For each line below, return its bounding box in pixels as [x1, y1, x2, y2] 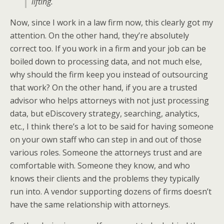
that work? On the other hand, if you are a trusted [10, 82, 197, 93]
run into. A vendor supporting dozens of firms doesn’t [10, 186, 211, 197]
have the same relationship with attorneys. [10, 199, 170, 210]
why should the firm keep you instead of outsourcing [10, 69, 208, 80]
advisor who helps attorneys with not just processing [10, 95, 209, 106]
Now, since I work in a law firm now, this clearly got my [10, 17, 213, 28]
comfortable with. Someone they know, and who [10, 160, 190, 171]
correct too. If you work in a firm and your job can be [10, 43, 206, 54]
